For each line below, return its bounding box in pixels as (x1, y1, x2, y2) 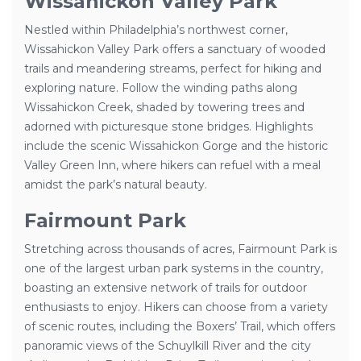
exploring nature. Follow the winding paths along (24, 81, 297, 95)
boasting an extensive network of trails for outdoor (24, 280, 307, 295)
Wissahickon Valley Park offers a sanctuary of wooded (24, 42, 326, 56)
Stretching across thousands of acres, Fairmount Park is (24, 242, 337, 256)
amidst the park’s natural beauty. (24, 177, 207, 192)
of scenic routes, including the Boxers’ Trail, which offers (24, 319, 335, 334)
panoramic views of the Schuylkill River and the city (24, 338, 311, 353)
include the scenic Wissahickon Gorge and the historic (24, 139, 328, 153)
